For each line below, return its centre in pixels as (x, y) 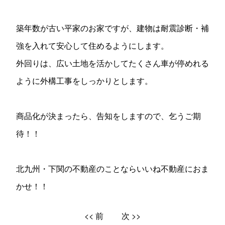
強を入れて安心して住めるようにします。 (92, 45)
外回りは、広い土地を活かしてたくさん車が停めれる (112, 63)
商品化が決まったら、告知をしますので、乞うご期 (108, 116)
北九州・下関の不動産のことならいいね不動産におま (112, 168)
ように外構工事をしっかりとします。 (84, 81)
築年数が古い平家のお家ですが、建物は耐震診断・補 (112, 28)
